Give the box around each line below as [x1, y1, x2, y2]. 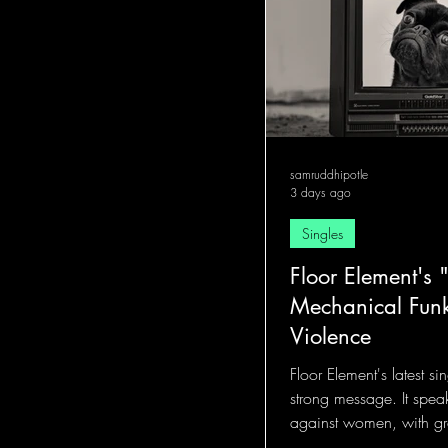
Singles [302, 224, 343, 243]
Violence [290, 322, 371, 350]
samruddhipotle [290, 166, 368, 183]
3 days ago [290, 184, 351, 201]
